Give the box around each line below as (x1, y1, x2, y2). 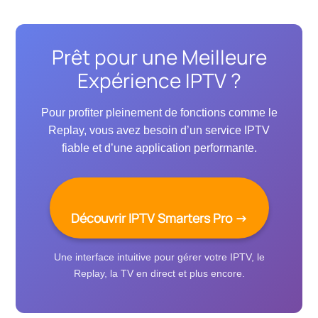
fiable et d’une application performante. (61, 141, 257, 154)
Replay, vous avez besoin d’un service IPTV (48, 124, 270, 136)
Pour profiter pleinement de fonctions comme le (40, 106, 278, 119)
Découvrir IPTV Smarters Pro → (70, 209, 248, 226)
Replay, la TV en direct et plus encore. (73, 267, 245, 279)
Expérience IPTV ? (77, 66, 241, 94)
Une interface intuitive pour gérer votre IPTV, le (53, 251, 265, 263)
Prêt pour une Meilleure (51, 43, 267, 70)
